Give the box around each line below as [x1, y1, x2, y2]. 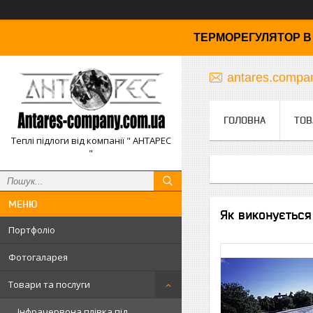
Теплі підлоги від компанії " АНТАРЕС [10, 134, 171, 147]
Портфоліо [8, 224, 55, 236]
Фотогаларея [8, 251, 68, 263]
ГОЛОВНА [224, 115, 265, 126]
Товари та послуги [8, 278, 90, 291]
